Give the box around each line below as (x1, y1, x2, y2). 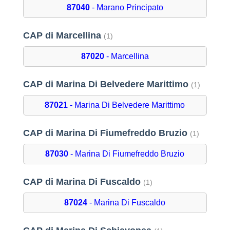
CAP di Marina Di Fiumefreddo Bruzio (23, 128, 190, 139)
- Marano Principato (89, 3, 163, 12)
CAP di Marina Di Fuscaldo (23, 177, 143, 187)
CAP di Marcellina (23, 30, 104, 41)
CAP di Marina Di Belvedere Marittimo (23, 79, 191, 90)
